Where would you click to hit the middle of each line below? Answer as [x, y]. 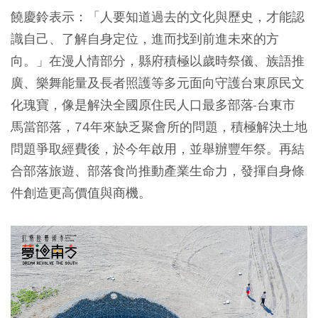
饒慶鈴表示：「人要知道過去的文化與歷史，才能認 [158, 17]
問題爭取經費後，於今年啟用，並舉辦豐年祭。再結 [158, 149]
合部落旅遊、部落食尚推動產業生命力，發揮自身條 [158, 171]
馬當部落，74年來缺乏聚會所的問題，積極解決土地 [159, 127]
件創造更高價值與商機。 [81, 193]
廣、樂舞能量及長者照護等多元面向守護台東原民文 [158, 83]
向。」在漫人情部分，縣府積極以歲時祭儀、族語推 [158, 61]
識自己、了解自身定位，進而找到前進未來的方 [145, 39]
